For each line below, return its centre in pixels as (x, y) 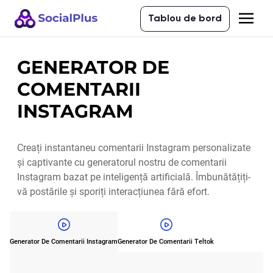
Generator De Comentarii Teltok (166, 242)
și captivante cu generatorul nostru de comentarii (122, 162)
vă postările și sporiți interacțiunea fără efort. (113, 192)
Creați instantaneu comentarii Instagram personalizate (134, 148)
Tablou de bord (185, 19)
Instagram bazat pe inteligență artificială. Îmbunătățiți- (134, 177)
